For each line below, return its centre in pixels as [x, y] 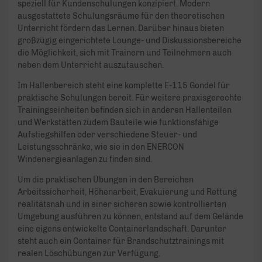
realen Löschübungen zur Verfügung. [89, 254]
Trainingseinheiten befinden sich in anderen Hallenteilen [125, 111]
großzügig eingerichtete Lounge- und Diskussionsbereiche [130, 41]
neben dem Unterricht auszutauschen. [91, 65]
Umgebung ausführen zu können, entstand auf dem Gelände [130, 217]
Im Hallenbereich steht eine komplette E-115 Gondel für [124, 86]
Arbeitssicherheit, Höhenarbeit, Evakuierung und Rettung [127, 192]
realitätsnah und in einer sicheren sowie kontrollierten [122, 205]
